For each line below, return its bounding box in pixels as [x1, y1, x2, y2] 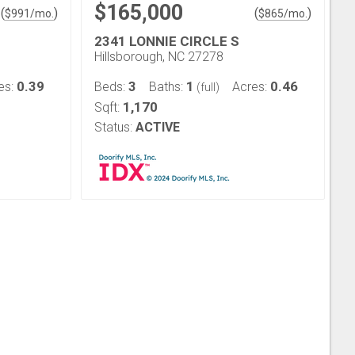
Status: [94, 120, 132, 135]
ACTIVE [136, 120, 180, 135]
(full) [194, 81, 219, 94]
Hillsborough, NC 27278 [94, 49, 223, 64]
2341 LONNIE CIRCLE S [94, 33, 239, 49]
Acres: [232, 79, 270, 94]
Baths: [149, 79, 186, 94]
